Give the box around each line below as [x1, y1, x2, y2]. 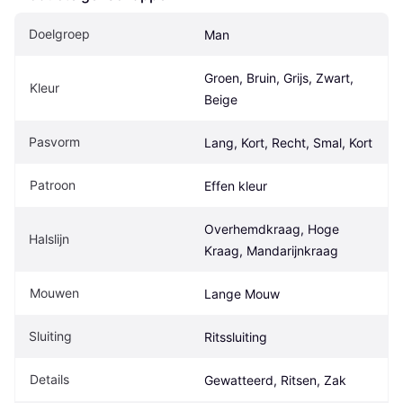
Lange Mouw [204, 285, 280, 301]
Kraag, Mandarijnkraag [204, 242, 338, 258]
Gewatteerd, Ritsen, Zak [204, 372, 346, 388]
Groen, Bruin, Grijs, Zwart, [204, 69, 354, 85]
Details [30, 371, 69, 387]
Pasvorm [29, 133, 80, 149]
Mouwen [30, 284, 79, 300]
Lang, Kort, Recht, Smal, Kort [204, 134, 372, 150]
